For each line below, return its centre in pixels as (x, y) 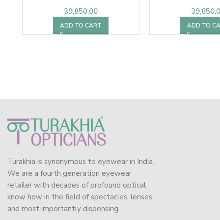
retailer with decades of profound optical (77, 185)
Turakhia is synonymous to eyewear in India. (81, 161)
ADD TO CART (81, 25)
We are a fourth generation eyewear (69, 173)
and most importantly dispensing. (64, 208)
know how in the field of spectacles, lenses (80, 197)
